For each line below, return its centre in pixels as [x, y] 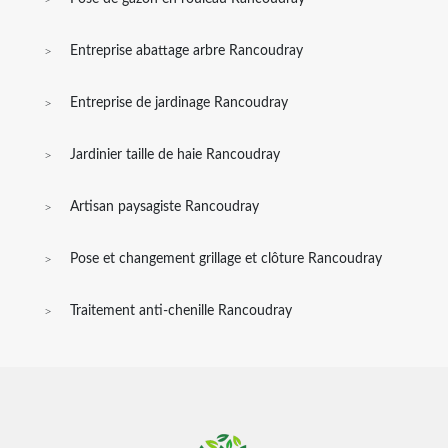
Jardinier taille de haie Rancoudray [175, 155]
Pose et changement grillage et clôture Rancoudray [226, 259]
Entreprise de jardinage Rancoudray [179, 103]
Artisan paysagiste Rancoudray [164, 207]
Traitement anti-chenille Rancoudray [181, 311]
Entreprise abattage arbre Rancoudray [186, 51]
